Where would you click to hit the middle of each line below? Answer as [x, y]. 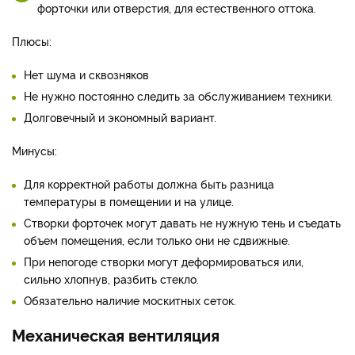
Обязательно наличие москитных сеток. [130, 300]
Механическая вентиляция [116, 334]
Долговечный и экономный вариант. [120, 116]
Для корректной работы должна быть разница [149, 183]
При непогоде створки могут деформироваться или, [164, 261]
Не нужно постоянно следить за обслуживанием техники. [180, 95]
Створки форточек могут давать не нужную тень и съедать [182, 222]
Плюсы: [32, 40]
